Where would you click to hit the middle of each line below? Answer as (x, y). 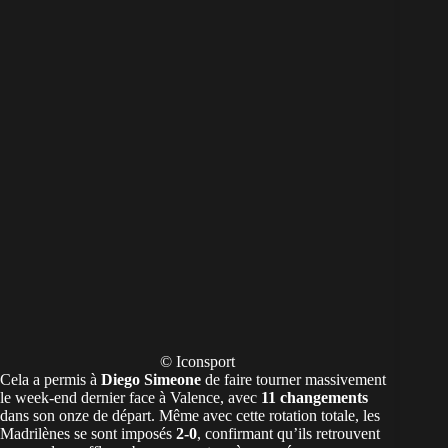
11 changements (314, 398)
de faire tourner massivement (293, 380)
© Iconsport (197, 362)
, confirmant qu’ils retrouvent (288, 434)
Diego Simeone (151, 380)
